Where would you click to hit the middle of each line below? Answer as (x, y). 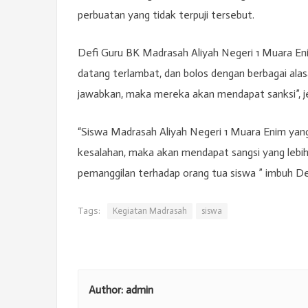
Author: (107, 289)
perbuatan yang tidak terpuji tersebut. (166, 14)
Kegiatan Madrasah (150, 210)
